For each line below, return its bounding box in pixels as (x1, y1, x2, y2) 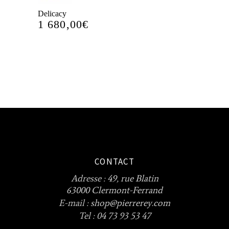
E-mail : (59, 197, 90, 209)
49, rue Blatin (107, 172, 158, 184)
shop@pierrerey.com (90, 197, 170, 209)
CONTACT (95, 155, 134, 167)
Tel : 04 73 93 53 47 (78, 210, 151, 221)
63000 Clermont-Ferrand (66, 184, 163, 196)
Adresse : (71, 172, 107, 184)
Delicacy (38, 9, 66, 18)
